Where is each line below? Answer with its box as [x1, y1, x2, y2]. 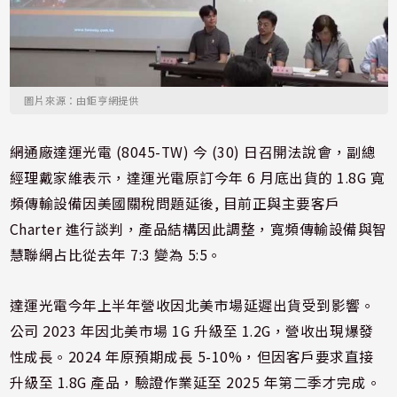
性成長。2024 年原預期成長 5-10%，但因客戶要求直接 [9, 346, 374, 367]
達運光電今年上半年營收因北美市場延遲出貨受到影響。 [9, 294, 376, 315]
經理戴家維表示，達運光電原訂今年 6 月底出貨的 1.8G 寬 [9, 167, 385, 188]
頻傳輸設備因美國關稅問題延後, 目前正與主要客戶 [9, 192, 340, 214]
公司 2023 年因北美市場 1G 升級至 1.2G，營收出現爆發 [9, 320, 374, 341]
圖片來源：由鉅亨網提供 [24, 92, 139, 107]
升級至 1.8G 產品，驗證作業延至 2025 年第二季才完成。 [9, 371, 382, 393]
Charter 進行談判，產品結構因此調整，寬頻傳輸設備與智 [9, 218, 387, 239]
